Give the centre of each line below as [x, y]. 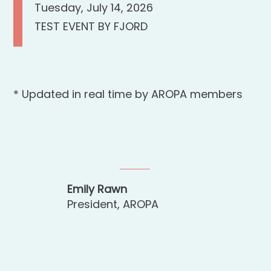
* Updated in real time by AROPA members [128, 94]
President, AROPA [113, 204]
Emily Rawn [97, 189]
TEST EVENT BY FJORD [91, 27]
